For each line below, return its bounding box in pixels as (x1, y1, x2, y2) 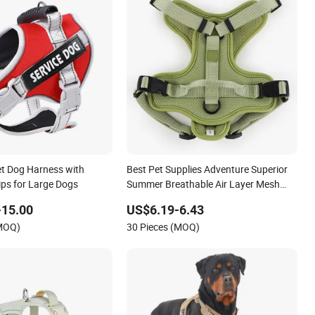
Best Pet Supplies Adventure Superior (127, 162, 288, 176)
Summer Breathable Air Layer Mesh (127, 177, 281, 191)
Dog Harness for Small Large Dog (127, 192, 271, 206)
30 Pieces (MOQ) (127, 220, 200, 234)
